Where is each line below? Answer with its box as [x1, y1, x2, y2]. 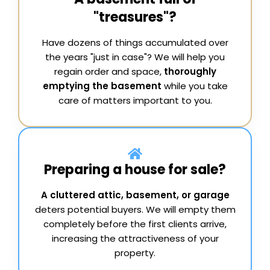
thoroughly [163, 65, 216, 78]
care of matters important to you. [58, 94, 212, 107]
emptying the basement [42, 80, 162, 93]
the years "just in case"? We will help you [45, 51, 225, 64]
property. [115, 246, 155, 260]
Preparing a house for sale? [44, 160, 226, 180]
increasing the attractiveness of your [51, 232, 219, 245]
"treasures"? [93, 8, 177, 27]
